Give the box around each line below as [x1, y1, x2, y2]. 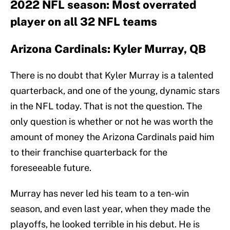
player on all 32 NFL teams [10, 15, 157, 29]
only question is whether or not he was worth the [10, 116, 213, 127]
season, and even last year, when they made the [10, 203, 210, 215]
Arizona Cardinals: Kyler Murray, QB [10, 42, 206, 56]
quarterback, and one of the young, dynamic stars [10, 85, 220, 97]
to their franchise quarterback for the [10, 147, 167, 158]
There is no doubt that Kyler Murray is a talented [10, 70, 214, 81]
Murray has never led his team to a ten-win [10, 188, 189, 199]
